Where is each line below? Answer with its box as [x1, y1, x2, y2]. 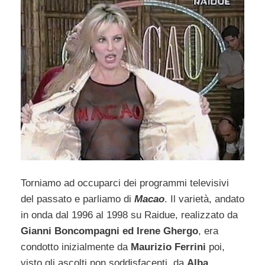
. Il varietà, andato [164, 193, 244, 205]
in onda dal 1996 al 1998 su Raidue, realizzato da [21, 209, 238, 221]
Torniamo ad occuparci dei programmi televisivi [21, 177, 229, 189]
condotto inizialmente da [21, 241, 131, 253]
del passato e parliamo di [21, 193, 134, 205]
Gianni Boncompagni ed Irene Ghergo [21, 225, 198, 237]
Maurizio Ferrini [131, 241, 206, 253]
